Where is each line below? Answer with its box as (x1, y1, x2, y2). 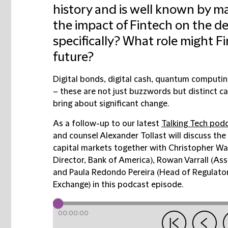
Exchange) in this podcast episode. (53, 180, 183, 189)
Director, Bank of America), (53, 156, 157, 165)
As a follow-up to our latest (53, 119, 161, 128)
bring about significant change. (53, 99, 169, 108)
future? (53, 50, 94, 65)
